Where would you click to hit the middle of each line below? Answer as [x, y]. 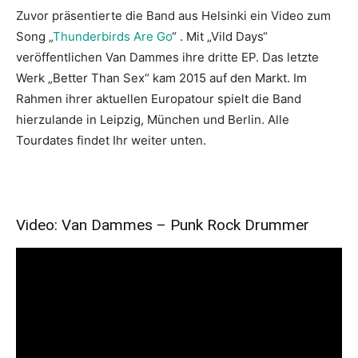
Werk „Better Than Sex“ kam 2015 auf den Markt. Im [161, 78]
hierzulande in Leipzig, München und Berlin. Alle [153, 119]
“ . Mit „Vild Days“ [220, 36]
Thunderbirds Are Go [112, 36]
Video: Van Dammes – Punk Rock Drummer [163, 225]
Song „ [34, 36]
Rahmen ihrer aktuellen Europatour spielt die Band [159, 99]
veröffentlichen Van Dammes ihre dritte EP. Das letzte [167, 57]
